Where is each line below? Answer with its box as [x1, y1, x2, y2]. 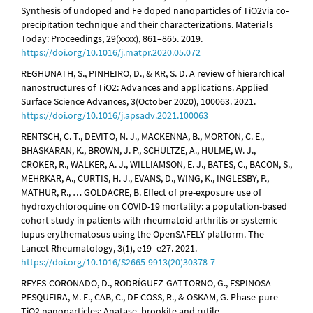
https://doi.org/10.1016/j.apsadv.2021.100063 [21, 109, 208, 122]
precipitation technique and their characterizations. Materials [21, 18, 273, 31]
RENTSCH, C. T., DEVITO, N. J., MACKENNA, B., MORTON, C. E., [21, 130, 264, 143]
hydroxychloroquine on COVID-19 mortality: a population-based [21, 200, 287, 213]
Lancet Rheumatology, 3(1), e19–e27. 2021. [21, 242, 197, 255]
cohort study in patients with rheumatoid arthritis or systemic [21, 214, 277, 227]
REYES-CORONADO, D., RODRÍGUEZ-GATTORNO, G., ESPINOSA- [21, 277, 274, 290]
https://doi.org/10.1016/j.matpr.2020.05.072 [21, 46, 201, 59]
